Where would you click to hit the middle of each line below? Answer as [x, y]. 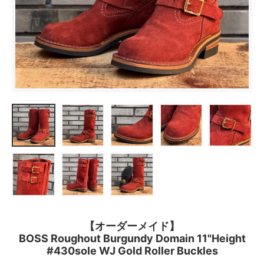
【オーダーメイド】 [132, 226]
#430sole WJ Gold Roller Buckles [132, 250]
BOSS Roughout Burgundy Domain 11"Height [132, 238]
